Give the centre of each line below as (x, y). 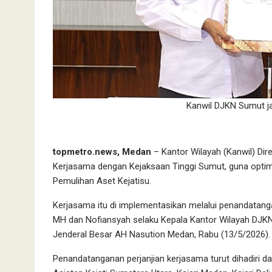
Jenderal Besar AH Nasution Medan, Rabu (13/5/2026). (161, 235)
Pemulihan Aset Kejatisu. (102, 181)
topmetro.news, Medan (102, 152)
